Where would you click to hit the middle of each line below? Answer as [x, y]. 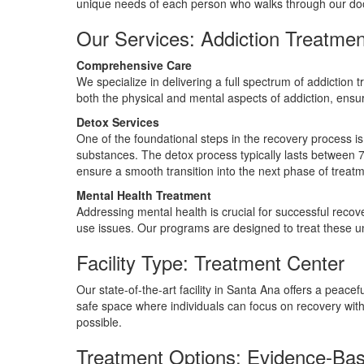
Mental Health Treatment [144, 195]
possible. [100, 322]
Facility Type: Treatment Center [211, 262]
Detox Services [118, 122]
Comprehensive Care [134, 65]
